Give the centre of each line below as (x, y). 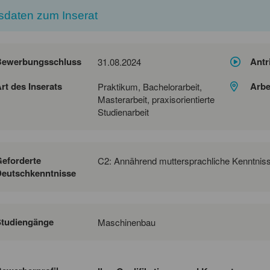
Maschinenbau (127, 222)
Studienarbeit (123, 111)
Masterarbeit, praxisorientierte (156, 99)
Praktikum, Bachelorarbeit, (150, 86)
